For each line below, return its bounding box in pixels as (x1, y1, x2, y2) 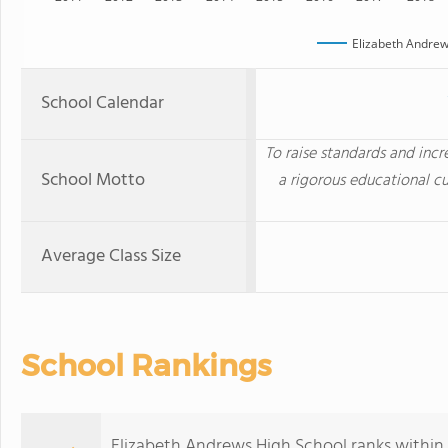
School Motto (41, 166, 145, 195)
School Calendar (41, 89, 164, 118)
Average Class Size (41, 242, 181, 271)
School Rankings (21, 347, 271, 384)
